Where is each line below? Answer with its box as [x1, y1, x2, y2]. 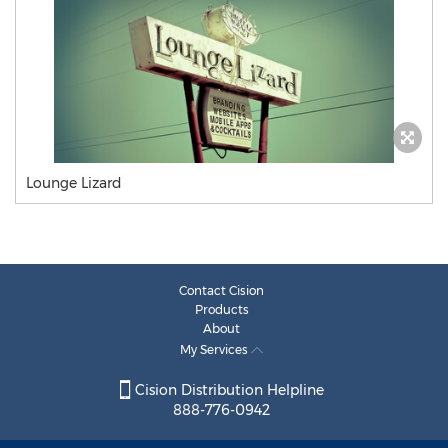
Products [194, 302, 249, 317]
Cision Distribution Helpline [130, 381, 324, 400]
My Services [180, 342, 251, 357]
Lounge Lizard [26, 174, 122, 192]
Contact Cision [179, 283, 264, 298]
